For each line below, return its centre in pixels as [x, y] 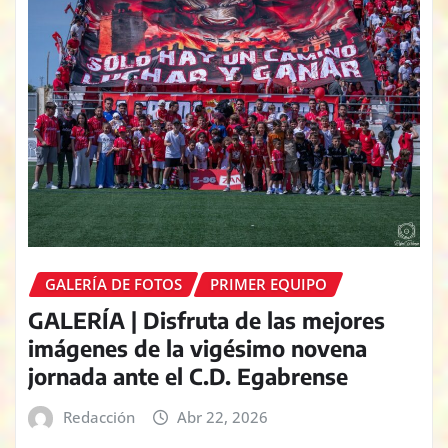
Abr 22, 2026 [223, 417]
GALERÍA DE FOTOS [113, 283]
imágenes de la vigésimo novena [197, 348]
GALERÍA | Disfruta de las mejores [206, 320]
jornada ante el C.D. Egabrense [188, 376]
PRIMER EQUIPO [268, 283]
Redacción [98, 417]
